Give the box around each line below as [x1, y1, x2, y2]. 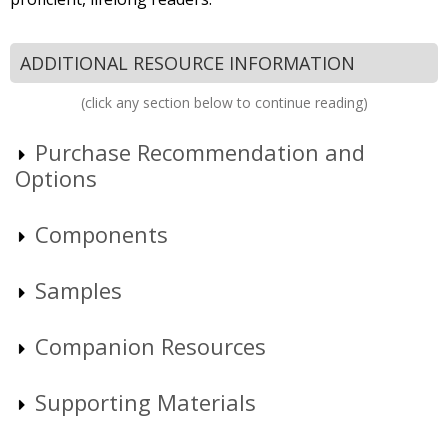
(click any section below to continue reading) [80, 93, 368, 113]
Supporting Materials [35, 386, 256, 417]
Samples [35, 274, 122, 305]
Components [35, 218, 168, 249]
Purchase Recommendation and [35, 136, 365, 167]
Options [15, 162, 97, 193]
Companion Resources [35, 330, 266, 361]
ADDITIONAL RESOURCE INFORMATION [20, 51, 355, 76]
